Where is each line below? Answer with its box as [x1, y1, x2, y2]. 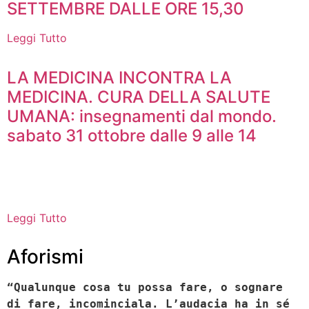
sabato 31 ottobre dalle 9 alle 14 [7, 125, 257, 146]
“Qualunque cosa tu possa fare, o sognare [7, 280, 283, 294]
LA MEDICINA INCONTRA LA [7, 67, 232, 88]
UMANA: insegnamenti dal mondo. [7, 106, 277, 126]
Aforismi [7, 244, 83, 268]
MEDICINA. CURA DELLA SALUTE [7, 86, 270, 107]
